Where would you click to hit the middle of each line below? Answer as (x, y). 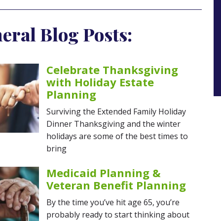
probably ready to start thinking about (118, 215)
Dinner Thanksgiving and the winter (113, 124)
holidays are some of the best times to (117, 136)
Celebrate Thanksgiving (112, 70)
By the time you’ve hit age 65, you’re (113, 202)
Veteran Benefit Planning (116, 185)
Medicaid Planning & (104, 173)
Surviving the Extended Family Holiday (116, 111)
